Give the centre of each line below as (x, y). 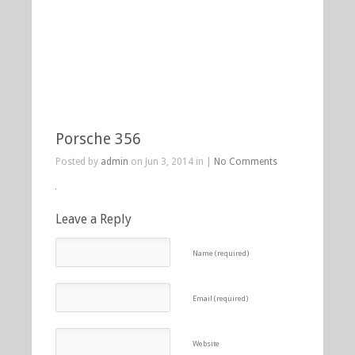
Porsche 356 (98, 139)
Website (206, 344)
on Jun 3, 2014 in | (171, 162)
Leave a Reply (94, 219)
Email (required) (221, 298)
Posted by (78, 162)
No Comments (246, 162)
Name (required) (221, 253)
